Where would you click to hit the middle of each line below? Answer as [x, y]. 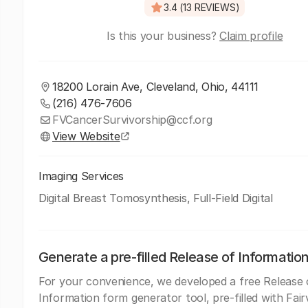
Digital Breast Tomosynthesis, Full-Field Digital [156, 198]
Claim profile [251, 36]
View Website [86, 136]
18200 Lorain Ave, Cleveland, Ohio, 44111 [155, 87]
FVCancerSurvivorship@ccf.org [132, 120]
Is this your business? [163, 36]
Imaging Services [81, 176]
